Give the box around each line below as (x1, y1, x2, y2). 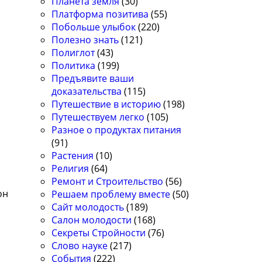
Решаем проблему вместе (51, 188, 171, 201)
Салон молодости (51, 213, 132, 227)
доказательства (51, 85, 122, 98)
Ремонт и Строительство (51, 175, 164, 188)
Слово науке (51, 239, 108, 253)
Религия (51, 162, 89, 175)
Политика (51, 59, 96, 73)
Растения (51, 149, 94, 163)
